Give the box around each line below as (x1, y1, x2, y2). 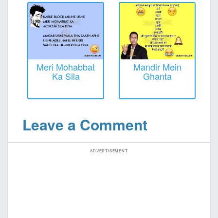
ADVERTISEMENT (90, 148, 128, 153)
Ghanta (143, 69, 172, 82)
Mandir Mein (133, 60, 182, 73)
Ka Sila (52, 69, 80, 82)
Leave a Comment (22, 114, 147, 135)
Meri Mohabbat (36, 60, 95, 73)
